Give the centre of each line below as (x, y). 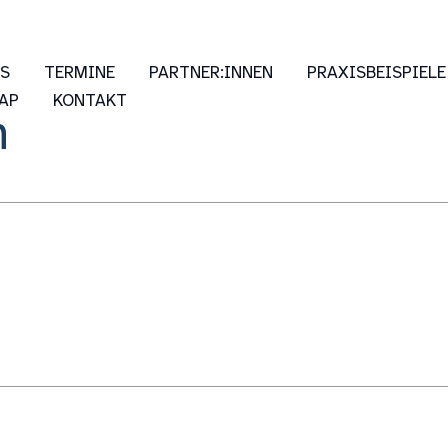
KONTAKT (90, 100)
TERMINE (79, 72)
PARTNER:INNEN (211, 72)
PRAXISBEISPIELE (376, 72)
